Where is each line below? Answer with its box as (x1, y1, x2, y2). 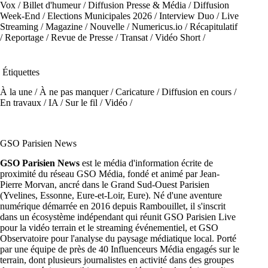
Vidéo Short (155, 32, 200, 42)
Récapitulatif (190, 22, 237, 32)
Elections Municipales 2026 (47, 11, 152, 21)
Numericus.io (132, 22, 182, 32)
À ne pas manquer (39, 87, 108, 97)
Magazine (45, 22, 83, 32)
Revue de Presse (51, 32, 113, 42)
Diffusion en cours (162, 87, 232, 97)
